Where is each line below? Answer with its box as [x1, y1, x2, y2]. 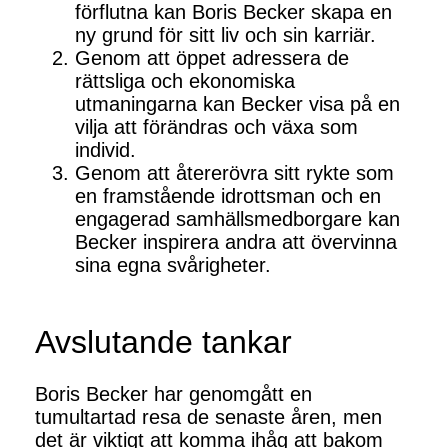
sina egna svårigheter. [75, 254, 271, 277]
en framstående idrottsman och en [75, 185, 381, 208]
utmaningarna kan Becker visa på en [75, 93, 400, 116]
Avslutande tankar [35, 324, 292, 361]
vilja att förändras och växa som [75, 116, 358, 139]
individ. [75, 139, 136, 162]
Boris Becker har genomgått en [35, 383, 312, 406]
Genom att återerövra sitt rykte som [75, 162, 394, 185]
